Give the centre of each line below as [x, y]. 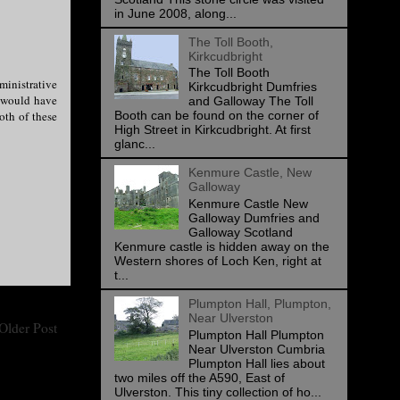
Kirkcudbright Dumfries [252, 87]
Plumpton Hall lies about [256, 363]
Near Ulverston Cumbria [256, 349]
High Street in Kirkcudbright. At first [212, 130]
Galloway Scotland [240, 233]
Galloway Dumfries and [254, 218]
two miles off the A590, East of [200, 377]
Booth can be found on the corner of [217, 116]
